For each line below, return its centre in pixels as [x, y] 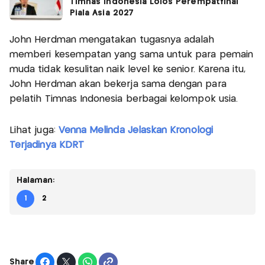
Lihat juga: [34, 131]
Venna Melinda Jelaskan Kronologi [135, 131]
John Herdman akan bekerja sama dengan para [118, 85]
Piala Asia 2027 [102, 13]
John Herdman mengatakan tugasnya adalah [112, 40]
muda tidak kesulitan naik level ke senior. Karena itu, [128, 70]
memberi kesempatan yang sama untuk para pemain [131, 55]
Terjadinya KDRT [47, 146]
